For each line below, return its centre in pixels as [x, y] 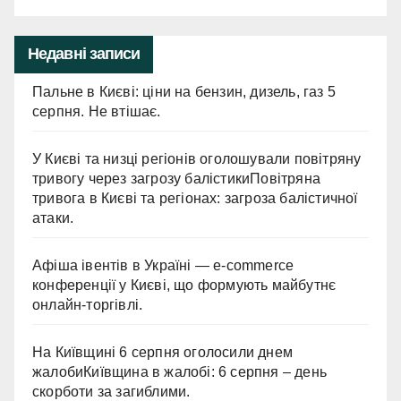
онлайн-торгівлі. [88, 305]
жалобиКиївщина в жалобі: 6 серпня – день [180, 372]
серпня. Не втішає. [97, 112]
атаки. [53, 218]
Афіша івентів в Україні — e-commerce [163, 266]
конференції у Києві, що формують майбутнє [184, 286]
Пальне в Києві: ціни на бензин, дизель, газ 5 [184, 92]
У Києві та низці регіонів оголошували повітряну [197, 159]
